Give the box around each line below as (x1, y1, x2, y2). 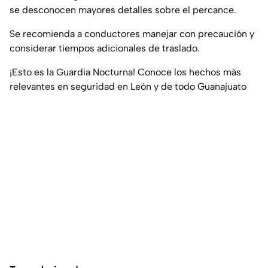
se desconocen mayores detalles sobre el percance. (10, 4, 236, 16)
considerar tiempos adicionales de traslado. (10, 42, 200, 54)
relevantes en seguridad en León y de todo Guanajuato (10, 81, 246, 93)
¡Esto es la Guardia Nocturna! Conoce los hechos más (10, 66, 241, 78)
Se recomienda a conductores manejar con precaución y (10, 28, 254, 40)
